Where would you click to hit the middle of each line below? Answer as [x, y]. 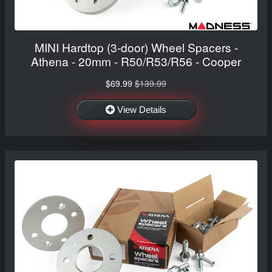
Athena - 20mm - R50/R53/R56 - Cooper [136, 61]
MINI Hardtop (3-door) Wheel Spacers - [136, 47]
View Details [142, 109]
